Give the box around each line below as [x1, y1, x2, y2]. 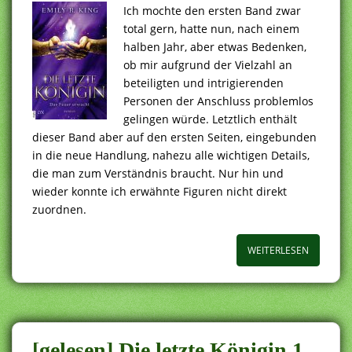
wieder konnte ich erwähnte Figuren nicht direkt [32, 183, 287, 199]
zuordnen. [32, 201, 86, 217]
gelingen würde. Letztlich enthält [123, 111, 297, 126]
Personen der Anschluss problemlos [123, 93, 313, 108]
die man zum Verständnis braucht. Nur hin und [32, 165, 284, 181]
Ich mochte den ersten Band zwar [123, 2, 301, 18]
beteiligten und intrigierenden [123, 75, 284, 90]
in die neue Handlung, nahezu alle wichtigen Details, [32, 147, 310, 163]
